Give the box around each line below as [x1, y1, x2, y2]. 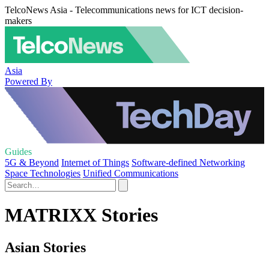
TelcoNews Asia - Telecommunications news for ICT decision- [5, 5, 243, 15]
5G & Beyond [5, 157, 59, 168]
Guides [5, 147, 32, 157]
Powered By [5, 76, 52, 86]
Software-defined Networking [131, 157, 245, 168]
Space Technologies [5, 168, 80, 178]
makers [5, 16, 32, 26]
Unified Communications [83, 168, 178, 178]
